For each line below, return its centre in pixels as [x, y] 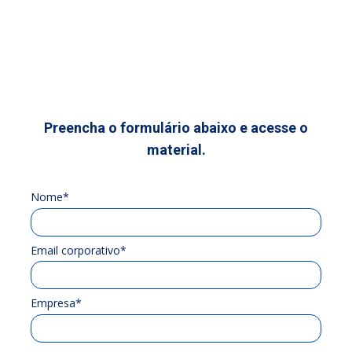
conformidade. [170, 25]
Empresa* [56, 303]
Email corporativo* [79, 250]
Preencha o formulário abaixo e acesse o [176, 128]
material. [176, 150]
